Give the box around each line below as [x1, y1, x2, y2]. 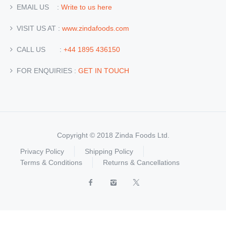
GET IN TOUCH [78, 66, 129, 75]
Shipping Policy [85, 147, 133, 155]
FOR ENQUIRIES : [13, 66, 78, 75]
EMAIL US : [13, 3, 61, 11]
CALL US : [13, 45, 64, 53]
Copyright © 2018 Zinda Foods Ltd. [56, 131, 169, 139]
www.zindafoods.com [62, 24, 129, 32]
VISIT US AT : [13, 24, 62, 32]
